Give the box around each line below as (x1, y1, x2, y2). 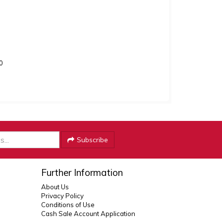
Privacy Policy (41, 192, 84, 200)
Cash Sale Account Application (41, 210, 136, 218)
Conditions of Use (41, 201, 95, 209)
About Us (41, 183, 69, 191)
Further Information (41, 166, 123, 178)
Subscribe (76, 135, 108, 144)
